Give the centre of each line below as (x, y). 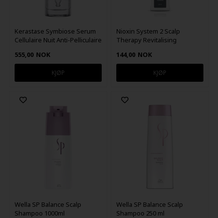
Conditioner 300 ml (144, 48)
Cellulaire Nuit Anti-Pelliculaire (58, 40)
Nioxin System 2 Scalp (148, 31)
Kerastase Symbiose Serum (55, 31)
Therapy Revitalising (147, 40)
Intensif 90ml (34, 48)
